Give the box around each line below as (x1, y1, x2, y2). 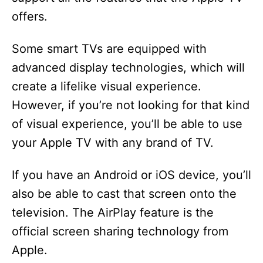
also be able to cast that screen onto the (12, 187, 237, 201)
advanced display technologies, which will (12, 60, 245, 75)
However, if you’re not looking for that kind (12, 98, 249, 113)
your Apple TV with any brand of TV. (12, 136, 214, 150)
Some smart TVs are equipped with (12, 42, 207, 56)
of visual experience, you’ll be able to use (12, 117, 242, 131)
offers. (12, 9, 48, 24)
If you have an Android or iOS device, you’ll (12, 168, 251, 183)
